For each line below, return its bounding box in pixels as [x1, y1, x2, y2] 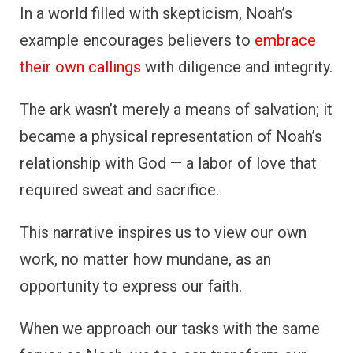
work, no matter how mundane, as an [20, 250, 271, 269]
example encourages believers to [20, 31, 255, 50]
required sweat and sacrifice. [20, 180, 219, 200]
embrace [255, 31, 316, 50]
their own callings [20, 58, 141, 77]
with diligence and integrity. [141, 58, 333, 77]
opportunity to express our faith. [20, 277, 242, 296]
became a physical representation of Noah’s [20, 127, 322, 147]
